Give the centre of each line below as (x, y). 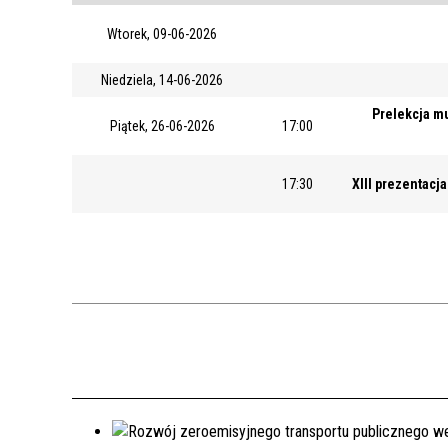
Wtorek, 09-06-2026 (162, 33)
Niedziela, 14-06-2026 (162, 79)
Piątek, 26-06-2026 (162, 125)
